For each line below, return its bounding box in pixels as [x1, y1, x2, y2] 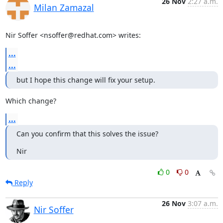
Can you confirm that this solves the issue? [16, 128, 158, 138]
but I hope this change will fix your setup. [16, 75, 155, 85]
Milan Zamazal [33, 1, 94, 13]
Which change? [5, 96, 56, 106]
